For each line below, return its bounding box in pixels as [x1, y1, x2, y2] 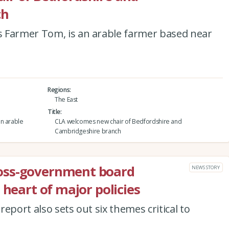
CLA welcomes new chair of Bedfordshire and [54, 117, 182, 126]
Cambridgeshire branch [54, 126, 121, 135]
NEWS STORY [192, 164, 220, 171]
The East [54, 95, 78, 104]
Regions [47, 85, 70, 94]
